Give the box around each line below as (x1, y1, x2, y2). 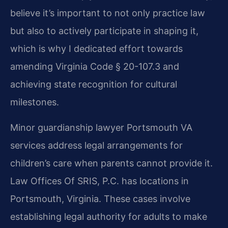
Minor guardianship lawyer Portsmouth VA (10, 122, 192, 133)
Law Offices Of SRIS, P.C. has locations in (10, 175, 189, 186)
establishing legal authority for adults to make (10, 211, 207, 222)
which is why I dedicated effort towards (10, 43, 183, 54)
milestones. (10, 97, 59, 108)
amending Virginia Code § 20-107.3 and (10, 61, 179, 72)
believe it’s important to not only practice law (10, 8, 205, 19)
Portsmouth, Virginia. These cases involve (10, 193, 190, 204)
